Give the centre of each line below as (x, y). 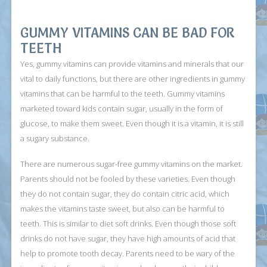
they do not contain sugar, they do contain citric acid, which (125, 194)
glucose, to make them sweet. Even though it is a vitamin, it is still (132, 123)
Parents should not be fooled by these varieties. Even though (128, 179)
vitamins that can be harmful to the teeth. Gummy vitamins (123, 94)
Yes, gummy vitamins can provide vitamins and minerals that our (132, 64)
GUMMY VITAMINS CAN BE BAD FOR (128, 33)
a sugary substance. (55, 138)
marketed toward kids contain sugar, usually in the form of (122, 108)
